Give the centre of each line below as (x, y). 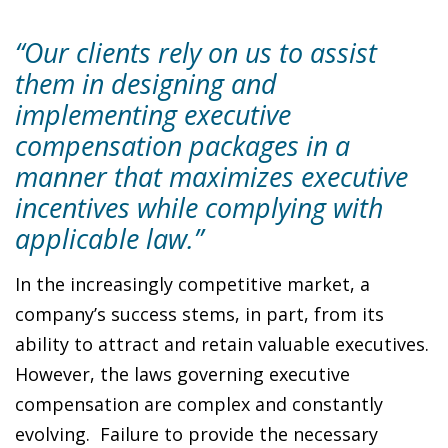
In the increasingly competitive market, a (192, 284)
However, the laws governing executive (182, 374)
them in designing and (146, 84)
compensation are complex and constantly (199, 404)
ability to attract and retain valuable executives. (222, 344)
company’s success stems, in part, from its (199, 314)
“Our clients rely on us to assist (196, 53)
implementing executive (153, 115)
